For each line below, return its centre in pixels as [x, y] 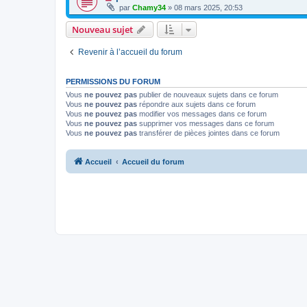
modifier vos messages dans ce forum [202, 114]
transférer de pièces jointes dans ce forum [208, 133]
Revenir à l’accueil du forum [130, 52]
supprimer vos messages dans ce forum [206, 123]
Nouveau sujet [102, 29]
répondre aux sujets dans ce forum [196, 104]
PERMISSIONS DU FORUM [113, 82]
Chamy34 [149, 8]
